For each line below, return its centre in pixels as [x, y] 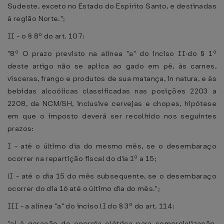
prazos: [21, 128]
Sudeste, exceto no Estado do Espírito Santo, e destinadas [112, 6]
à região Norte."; [36, 18]
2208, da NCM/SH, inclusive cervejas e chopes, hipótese [112, 103]
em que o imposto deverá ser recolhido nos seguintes [112, 116]
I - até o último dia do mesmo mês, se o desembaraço [112, 146]
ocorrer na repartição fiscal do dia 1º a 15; [82, 158]
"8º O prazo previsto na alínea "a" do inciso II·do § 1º [112, 53]
